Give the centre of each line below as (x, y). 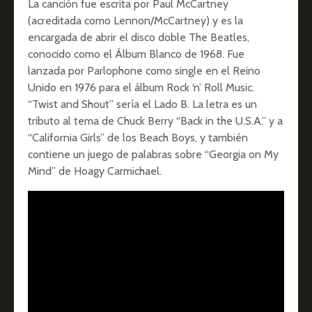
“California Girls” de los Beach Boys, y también (138, 138)
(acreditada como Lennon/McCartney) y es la (135, 21)
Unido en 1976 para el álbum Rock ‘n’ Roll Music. (141, 88)
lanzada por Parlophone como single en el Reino (144, 71)
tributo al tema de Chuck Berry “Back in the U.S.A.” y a (155, 121)
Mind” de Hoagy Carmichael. (95, 171)
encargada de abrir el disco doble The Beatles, (139, 38)
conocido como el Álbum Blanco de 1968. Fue (136, 54)
